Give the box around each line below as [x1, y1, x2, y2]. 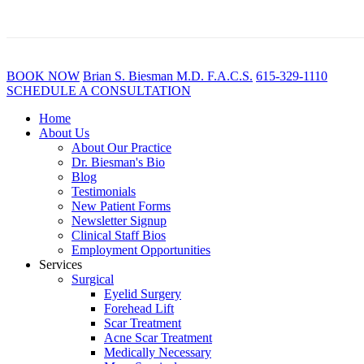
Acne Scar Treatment [104, 331, 212, 344]
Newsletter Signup [71, 214, 167, 227]
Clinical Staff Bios [71, 228, 166, 242]
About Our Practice [71, 141, 171, 154]
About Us [39, 126, 89, 140]
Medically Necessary [104, 345, 211, 359]
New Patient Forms [71, 199, 171, 213]
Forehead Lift [104, 301, 174, 315]
